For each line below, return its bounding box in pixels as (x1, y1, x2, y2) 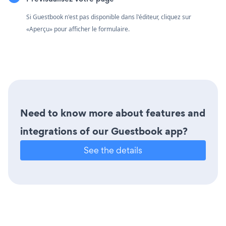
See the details (84, 144, 142, 156)
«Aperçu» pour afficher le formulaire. (26, 24, 130, 33)
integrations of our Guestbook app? (20, 124, 188, 138)
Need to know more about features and (20, 105, 205, 120)
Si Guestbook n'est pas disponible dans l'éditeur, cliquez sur (26, 12, 191, 21)
